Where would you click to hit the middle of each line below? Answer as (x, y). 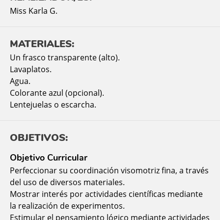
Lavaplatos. (31, 69)
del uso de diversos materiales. (67, 182)
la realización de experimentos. (67, 206)
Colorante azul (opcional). (57, 93)
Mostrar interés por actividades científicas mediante (106, 194)
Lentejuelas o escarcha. (53, 104)
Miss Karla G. (34, 11)
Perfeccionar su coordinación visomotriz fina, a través (109, 170)
